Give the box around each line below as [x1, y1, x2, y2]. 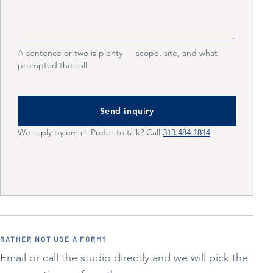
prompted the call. [18, 60, 90, 71]
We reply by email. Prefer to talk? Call [18, 127, 160, 138]
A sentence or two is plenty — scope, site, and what [18, 48, 218, 58]
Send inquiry [99, 105, 154, 116]
